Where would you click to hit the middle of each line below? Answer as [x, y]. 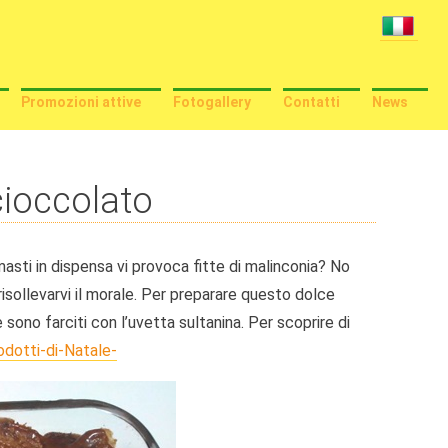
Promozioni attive [81, 102]
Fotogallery [212, 102]
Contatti [311, 102]
